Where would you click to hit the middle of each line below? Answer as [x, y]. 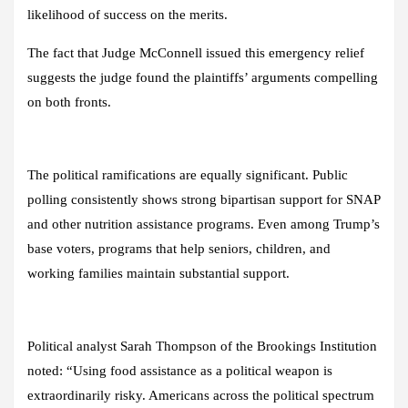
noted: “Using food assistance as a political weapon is [180, 370]
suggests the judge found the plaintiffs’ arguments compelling [203, 77]
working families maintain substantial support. [158, 273]
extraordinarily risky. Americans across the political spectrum [201, 395]
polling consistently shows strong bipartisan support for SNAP [204, 199]
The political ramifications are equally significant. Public [188, 174]
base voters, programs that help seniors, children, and [179, 248]
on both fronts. [69, 102]
